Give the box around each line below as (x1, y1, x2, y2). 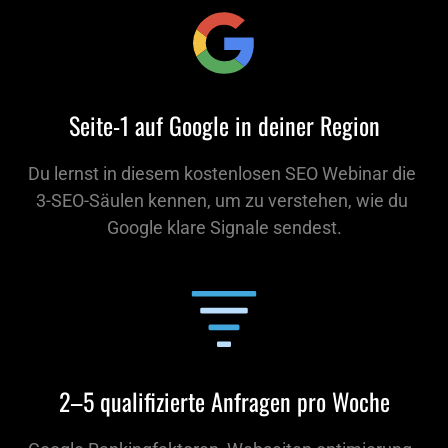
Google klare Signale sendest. (106, 216, 342, 238)
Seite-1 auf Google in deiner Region (68, 106, 380, 143)
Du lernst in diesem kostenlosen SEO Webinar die (28, 162, 416, 184)
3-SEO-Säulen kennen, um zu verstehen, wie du (36, 189, 408, 211)
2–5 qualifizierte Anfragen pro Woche (58, 382, 390, 419)
